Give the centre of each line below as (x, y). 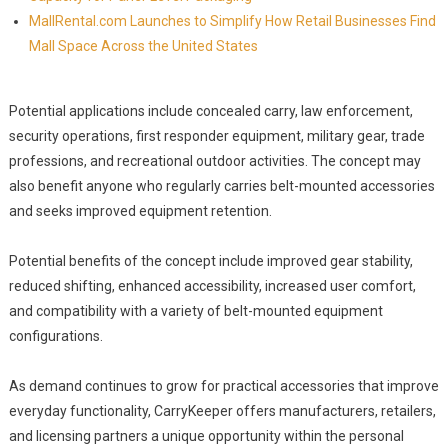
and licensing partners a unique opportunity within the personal (206, 436)
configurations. (55, 336)
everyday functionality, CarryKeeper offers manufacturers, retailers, (222, 411)
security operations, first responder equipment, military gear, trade (216, 136)
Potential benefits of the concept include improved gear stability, (210, 261)
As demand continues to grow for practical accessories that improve (223, 386)
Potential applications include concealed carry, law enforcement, (210, 111)
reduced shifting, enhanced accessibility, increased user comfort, (212, 286)
